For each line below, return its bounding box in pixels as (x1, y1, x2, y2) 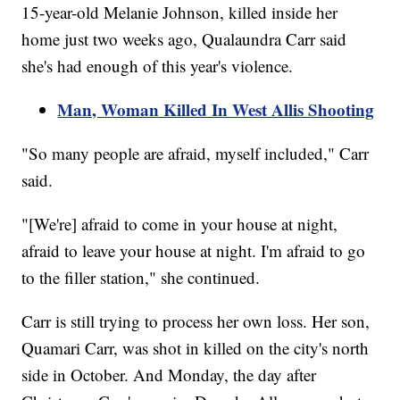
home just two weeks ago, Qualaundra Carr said (21, 27, 347, 50)
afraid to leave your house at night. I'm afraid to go (21, 238, 366, 262)
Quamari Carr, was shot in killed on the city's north (21, 336, 370, 359)
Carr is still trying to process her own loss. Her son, (21, 309, 371, 332)
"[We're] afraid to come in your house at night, (21, 212, 338, 235)
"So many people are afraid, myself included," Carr (21, 141, 370, 164)
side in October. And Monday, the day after (21, 362, 317, 386)
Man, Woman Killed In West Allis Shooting (57, 96, 375, 121)
